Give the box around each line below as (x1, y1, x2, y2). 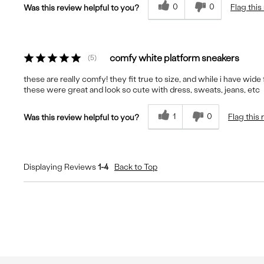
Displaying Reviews (24, 162, 98, 173)
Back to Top (114, 162, 157, 173)
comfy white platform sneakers (110, 52, 239, 64)
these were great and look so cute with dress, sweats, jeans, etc (24, 85, 260, 95)
